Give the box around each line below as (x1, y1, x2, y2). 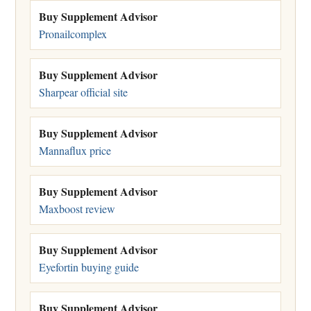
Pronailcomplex (39, 26, 107, 41)
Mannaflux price (39, 142, 111, 158)
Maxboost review (39, 201, 115, 216)
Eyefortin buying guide (39, 259, 139, 274)
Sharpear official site (39, 84, 128, 99)
